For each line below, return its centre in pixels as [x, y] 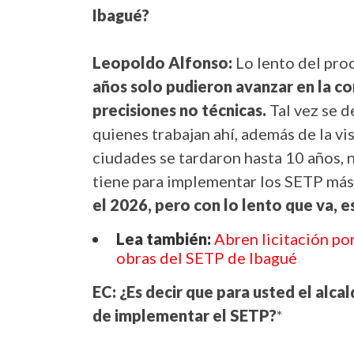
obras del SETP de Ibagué [207, 258]
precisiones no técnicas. [181, 110]
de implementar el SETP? [185, 316]
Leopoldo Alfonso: [164, 63]
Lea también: [165, 239]
